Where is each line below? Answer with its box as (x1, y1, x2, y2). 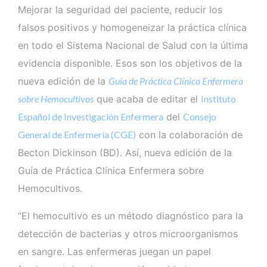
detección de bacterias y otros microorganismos (18, 227, 238, 240)
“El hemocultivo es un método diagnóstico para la (18, 209, 243, 222)
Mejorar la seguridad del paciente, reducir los (18, 3, 222, 15)
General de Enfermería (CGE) (18, 128, 136, 140)
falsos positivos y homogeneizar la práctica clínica (18, 21, 247, 33)
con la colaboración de (136, 128, 243, 141)
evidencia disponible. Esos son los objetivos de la (18, 57, 242, 69)
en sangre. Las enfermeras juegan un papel (18, 245, 211, 257)
